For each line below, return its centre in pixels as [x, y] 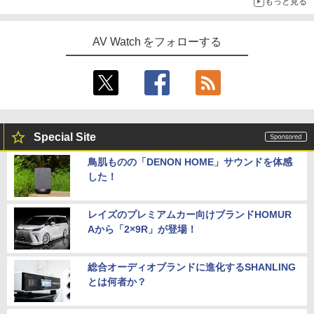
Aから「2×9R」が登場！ [142, 229]
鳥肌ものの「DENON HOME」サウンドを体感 [190, 162]
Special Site [65, 137]
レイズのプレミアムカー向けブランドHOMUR [190, 214]
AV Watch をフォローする [157, 41]
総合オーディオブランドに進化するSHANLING [192, 267]
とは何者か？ [117, 281]
